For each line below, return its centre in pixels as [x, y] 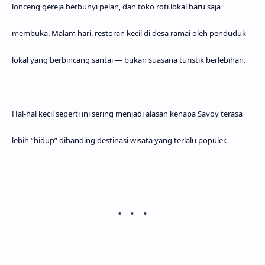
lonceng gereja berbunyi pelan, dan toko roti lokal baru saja [116, 7]
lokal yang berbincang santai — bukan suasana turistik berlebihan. [129, 60]
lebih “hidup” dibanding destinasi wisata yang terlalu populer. [119, 140]
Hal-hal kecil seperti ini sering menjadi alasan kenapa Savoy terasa [127, 114]
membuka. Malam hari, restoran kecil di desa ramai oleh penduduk [129, 33]
